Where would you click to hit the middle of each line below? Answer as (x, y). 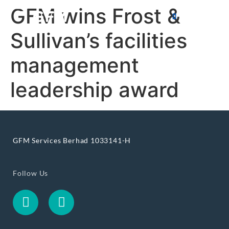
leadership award (95, 90)
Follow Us (31, 173)
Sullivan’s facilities (99, 41)
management (75, 65)
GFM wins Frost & (95, 16)
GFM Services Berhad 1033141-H (72, 140)
